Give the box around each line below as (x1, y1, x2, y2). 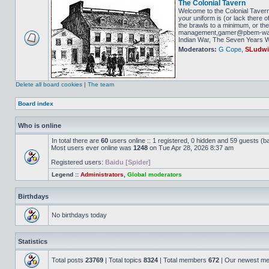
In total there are (52, 137, 101, 144)
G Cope (219, 46, 241, 53)
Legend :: (52, 171, 80, 178)
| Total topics (103, 256, 144, 264)
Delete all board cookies (16, 81, 82, 88)
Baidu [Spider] (105, 159, 151, 166)
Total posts (52, 256, 85, 264)
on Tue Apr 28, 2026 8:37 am (148, 144, 234, 151)
